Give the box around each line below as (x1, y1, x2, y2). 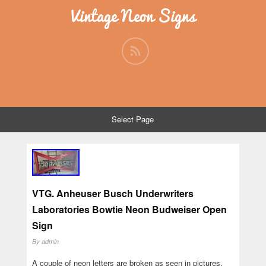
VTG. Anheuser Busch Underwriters (31, 186, 194, 200)
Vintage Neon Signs (71, 2, 195, 29)
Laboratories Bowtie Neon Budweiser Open (31, 202, 227, 216)
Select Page (112, 113, 154, 125)
